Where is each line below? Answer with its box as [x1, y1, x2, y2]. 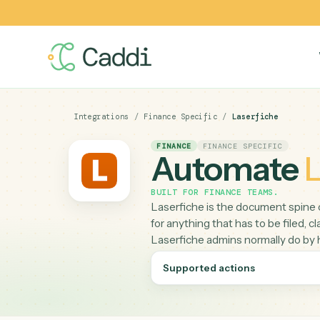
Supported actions [181, 291, 284, 304]
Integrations [81, 124, 144, 135]
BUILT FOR [167, 207, 227, 220]
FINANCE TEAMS [226, 207, 304, 220]
